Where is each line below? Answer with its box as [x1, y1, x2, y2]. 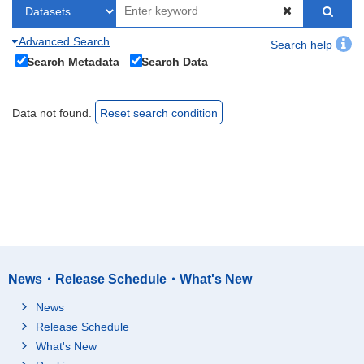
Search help [271, 37, 336, 51]
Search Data [141, 54, 208, 68]
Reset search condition [100, 106, 218, 119]
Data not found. [12, 106, 95, 119]
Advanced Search [16, 34, 110, 48]
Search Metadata [27, 54, 119, 68]
